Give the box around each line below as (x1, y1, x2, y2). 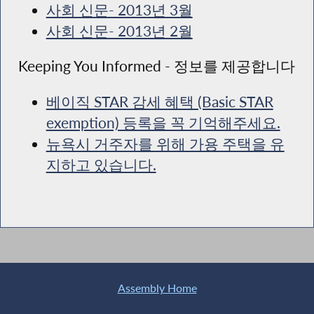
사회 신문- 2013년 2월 (46, 22, 193, 39)
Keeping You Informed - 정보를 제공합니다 (18, 57, 295, 75)
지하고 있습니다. (46, 156, 156, 173)
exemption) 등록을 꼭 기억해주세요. (46, 114, 280, 131)
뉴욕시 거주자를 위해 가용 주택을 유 (46, 135, 285, 152)
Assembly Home (117, 281, 197, 296)
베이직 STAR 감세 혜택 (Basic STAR (46, 93, 273, 110)
